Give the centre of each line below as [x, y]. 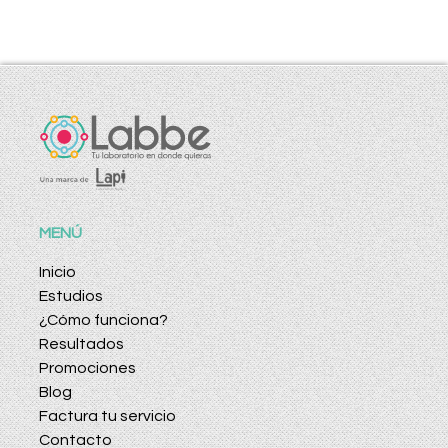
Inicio [57, 272]
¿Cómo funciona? [103, 320]
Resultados [81, 344]
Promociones [87, 368]
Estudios [71, 296]
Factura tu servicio [107, 416]
